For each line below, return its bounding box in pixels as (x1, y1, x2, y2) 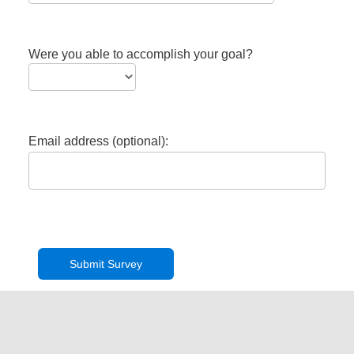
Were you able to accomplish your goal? (28, 47, 253, 61)
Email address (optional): (28, 134, 168, 148)
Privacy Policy (8, 327, 62, 337)
